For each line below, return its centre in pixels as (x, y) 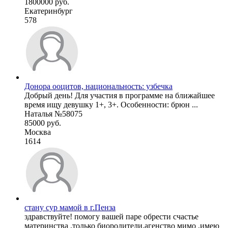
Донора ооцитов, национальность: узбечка (98, 86)
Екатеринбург (49, 11)
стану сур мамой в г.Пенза (70, 207)
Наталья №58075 (53, 113)
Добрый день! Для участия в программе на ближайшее (120, 95)
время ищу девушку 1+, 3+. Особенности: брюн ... (111, 104)
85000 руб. (43, 123)
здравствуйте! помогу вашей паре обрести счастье (111, 216)
